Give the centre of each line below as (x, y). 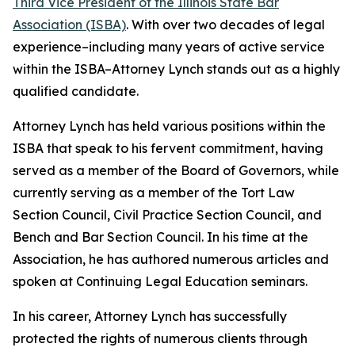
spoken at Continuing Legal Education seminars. (160, 281)
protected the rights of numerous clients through (160, 338)
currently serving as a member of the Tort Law (154, 193)
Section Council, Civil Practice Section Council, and (167, 215)
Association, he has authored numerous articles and (171, 259)
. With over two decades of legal (225, 25)
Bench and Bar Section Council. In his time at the (160, 237)
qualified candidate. (76, 91)
